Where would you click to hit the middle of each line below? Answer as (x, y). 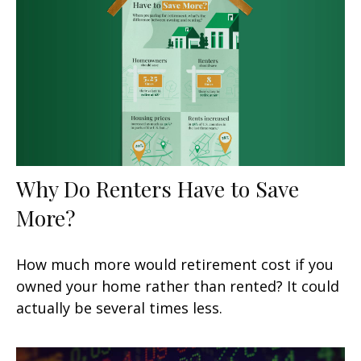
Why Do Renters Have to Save (158, 189)
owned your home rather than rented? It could (178, 286)
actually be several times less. (119, 308)
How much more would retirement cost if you (175, 264)
